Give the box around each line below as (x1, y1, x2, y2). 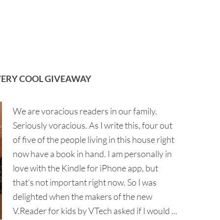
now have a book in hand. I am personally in (13, 148, 172, 159)
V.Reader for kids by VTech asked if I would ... (13, 205, 177, 216)
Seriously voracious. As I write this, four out (13, 120, 172, 131)
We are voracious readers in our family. (13, 106, 157, 116)
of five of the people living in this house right (13, 134, 174, 145)
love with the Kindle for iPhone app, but (13, 163, 158, 173)
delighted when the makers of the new (13, 191, 152, 202)
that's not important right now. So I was (13, 177, 157, 188)
